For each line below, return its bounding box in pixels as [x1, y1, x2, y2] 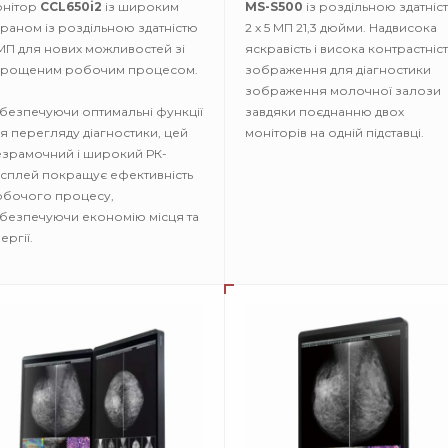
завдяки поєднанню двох [245, 104, 404, 119]
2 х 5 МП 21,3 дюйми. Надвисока [245, 20, 437, 35]
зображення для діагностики [245, 62, 431, 77]
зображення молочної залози [245, 83, 441, 98]
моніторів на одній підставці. [245, 125, 424, 140]
